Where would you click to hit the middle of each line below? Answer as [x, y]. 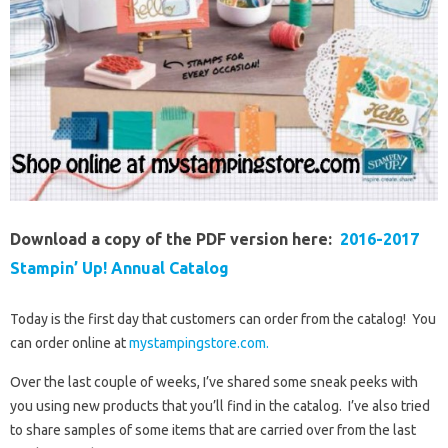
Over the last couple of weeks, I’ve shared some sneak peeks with [214, 382]
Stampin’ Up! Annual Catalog [119, 268]
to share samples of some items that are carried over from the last [213, 430]
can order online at [69, 343]
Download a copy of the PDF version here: [175, 239]
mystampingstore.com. [199, 343]
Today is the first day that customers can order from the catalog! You [223, 319]
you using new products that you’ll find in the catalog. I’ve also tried [220, 406]
